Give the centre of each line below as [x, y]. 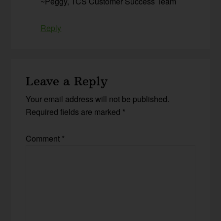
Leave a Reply [67, 81]
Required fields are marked [74, 111]
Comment [44, 138]
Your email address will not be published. [98, 99]
